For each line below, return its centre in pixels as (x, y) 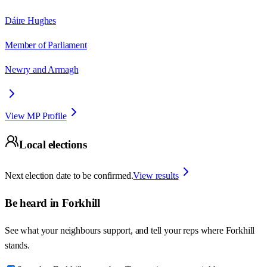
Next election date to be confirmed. (69, 176)
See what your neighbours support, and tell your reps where (115, 230)
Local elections (53, 145)
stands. (17, 245)
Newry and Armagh (42, 69)
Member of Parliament (46, 45)
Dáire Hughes (31, 20)
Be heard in (33, 203)
